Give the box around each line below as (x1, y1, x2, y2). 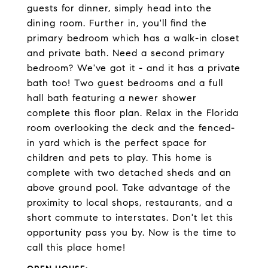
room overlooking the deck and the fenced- (27, 122, 235, 133)
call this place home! (27, 242, 126, 253)
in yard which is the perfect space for (27, 137, 207, 148)
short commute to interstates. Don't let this (27, 212, 233, 223)
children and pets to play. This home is (27, 152, 212, 163)
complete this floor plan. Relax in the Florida (27, 107, 239, 118)
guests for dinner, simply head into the (27, 2, 212, 14)
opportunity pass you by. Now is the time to (27, 227, 236, 238)
